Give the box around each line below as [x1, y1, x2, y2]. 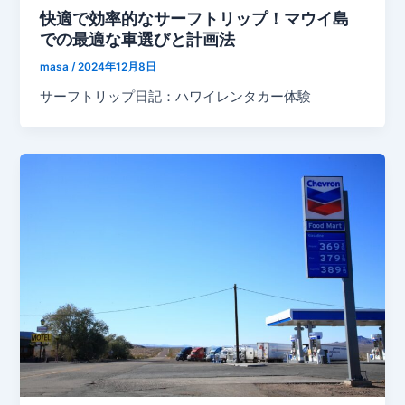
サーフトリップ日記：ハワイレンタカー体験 [40, 89, 312, 106]
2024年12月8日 [78, 61, 157, 74]
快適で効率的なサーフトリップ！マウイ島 [40, 8, 350, 29]
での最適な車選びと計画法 [40, 29, 236, 50]
